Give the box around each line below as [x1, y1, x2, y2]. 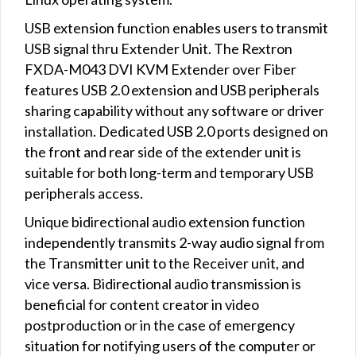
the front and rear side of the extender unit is [25, 142, 301, 161]
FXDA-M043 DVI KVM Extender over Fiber [25, 60, 296, 78]
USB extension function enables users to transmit [25, 18, 328, 37]
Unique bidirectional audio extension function [25, 212, 305, 230]
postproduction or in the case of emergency [25, 315, 295, 334]
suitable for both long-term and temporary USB [25, 163, 314, 181]
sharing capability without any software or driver [25, 101, 324, 119]
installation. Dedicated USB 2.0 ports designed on [25, 122, 328, 140]
